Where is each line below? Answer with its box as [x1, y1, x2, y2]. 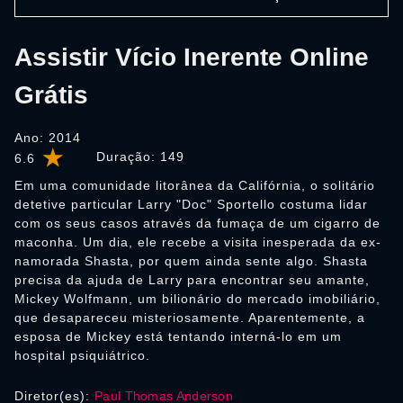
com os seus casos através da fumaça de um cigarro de [14, 216, 381, 230]
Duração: [96, 149, 160, 164]
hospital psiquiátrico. [14, 348, 150, 363]
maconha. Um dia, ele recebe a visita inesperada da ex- [14, 235, 381, 249]
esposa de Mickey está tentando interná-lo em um [14, 329, 342, 344]
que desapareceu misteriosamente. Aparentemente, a [14, 310, 365, 325]
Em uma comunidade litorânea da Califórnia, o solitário [14, 178, 375, 193]
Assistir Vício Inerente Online [14, 43, 369, 71]
